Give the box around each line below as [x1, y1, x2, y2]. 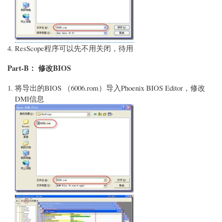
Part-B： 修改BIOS [7, 62, 71, 74]
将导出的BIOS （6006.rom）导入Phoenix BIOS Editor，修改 [15, 83, 205, 93]
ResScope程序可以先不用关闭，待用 [15, 43, 133, 53]
